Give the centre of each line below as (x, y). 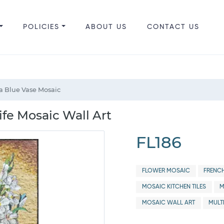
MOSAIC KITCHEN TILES (174, 187)
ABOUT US (106, 27)
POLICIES (41, 27)
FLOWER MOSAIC (166, 171)
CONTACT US (173, 27)
